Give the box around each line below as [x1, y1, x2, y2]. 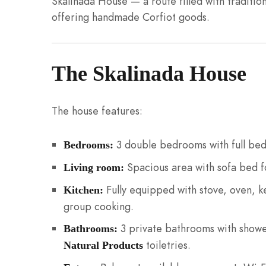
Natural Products [63, 239, 143, 251]
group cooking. [63, 198, 134, 214]
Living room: [63, 161, 124, 173]
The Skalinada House [52, 61, 246, 85]
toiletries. [142, 237, 191, 252]
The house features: [52, 103, 142, 119]
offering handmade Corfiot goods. [52, 9, 210, 25]
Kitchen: [63, 183, 103, 196]
